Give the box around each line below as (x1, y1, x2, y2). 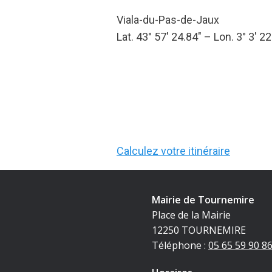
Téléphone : (151, 238, 208, 252)
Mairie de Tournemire (151, 192, 254, 206)
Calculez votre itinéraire (117, 144, 230, 157)
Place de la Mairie (151, 208, 231, 222)
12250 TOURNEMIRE (151, 223, 246, 237)
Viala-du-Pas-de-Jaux (117, 13, 219, 26)
